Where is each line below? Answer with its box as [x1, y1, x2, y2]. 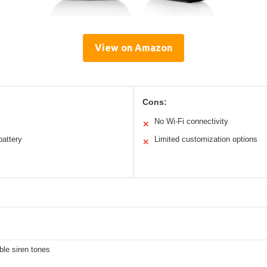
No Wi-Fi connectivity [154, 117, 228, 126]
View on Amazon [95, 42, 172, 54]
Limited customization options [154, 135, 257, 144]
